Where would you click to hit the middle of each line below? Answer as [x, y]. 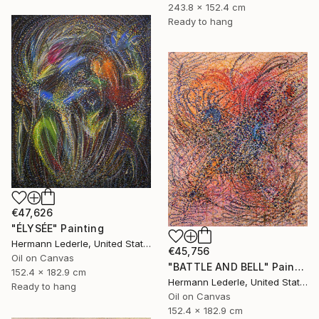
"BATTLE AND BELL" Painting [299, 266]
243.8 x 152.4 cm [207, 7]
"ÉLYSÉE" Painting [58, 228]
